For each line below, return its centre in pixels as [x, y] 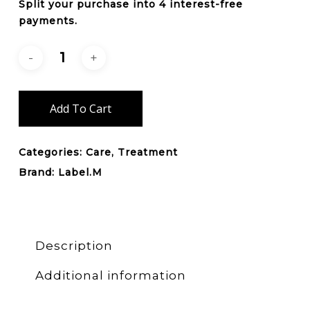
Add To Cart [80, 109]
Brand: [38, 173]
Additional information [110, 276]
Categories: [52, 153]
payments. [48, 21]
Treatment [147, 153]
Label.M [80, 173]
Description [74, 246]
